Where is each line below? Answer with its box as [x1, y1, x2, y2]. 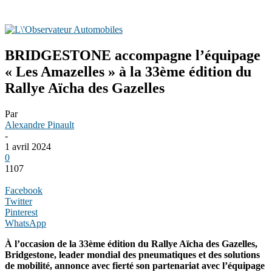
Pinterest [5, 206, 38, 217]
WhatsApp [5, 217, 46, 228]
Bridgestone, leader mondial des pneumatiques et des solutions [5, 249, 260, 260]
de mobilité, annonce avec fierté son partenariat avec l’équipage [5, 260, 265, 271]
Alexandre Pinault [5, 119, 74, 130]
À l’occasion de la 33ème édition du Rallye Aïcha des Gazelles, [5, 238, 257, 249]
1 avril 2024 [5, 141, 51, 152]
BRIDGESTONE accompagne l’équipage [5, 47, 260, 63]
